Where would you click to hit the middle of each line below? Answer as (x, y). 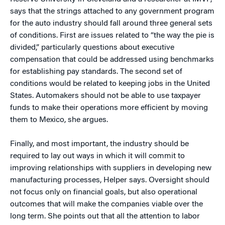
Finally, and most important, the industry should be (99, 144)
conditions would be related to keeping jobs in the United (110, 84)
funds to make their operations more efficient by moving (109, 108)
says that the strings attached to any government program (112, 12)
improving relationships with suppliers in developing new (111, 168)
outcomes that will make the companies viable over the (106, 204)
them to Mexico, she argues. (59, 120)
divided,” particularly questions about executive (92, 48)
